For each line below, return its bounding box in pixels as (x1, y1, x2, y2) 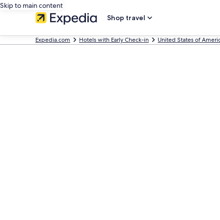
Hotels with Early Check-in (79, 36, 149, 44)
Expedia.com (35, 36, 70, 44)
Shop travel (107, 13, 145, 22)
